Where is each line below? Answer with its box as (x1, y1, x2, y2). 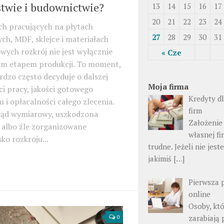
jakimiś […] (148, 153, 184, 163)
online (188, 188, 211, 199)
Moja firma (148, 81, 188, 91)
